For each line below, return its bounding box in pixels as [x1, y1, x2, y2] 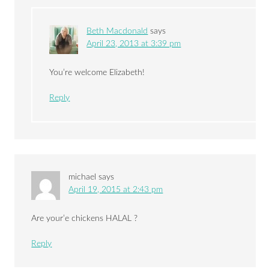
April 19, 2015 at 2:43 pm [68, 186, 163, 195]
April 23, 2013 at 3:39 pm [86, 40, 181, 49]
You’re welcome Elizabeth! [49, 68, 145, 77]
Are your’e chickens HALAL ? [31, 214, 138, 223]
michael [68, 173, 97, 182]
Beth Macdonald [86, 27, 148, 36]
